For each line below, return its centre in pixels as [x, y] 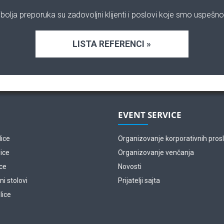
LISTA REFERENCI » [112, 44]
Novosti [129, 166]
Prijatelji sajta [139, 180]
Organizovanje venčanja [156, 152]
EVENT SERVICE [149, 114]
